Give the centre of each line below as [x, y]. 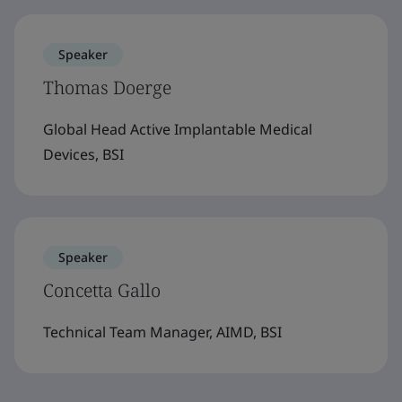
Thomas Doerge [107, 87]
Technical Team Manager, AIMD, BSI [162, 332]
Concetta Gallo [102, 290]
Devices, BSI [83, 154]
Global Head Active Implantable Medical [178, 129]
